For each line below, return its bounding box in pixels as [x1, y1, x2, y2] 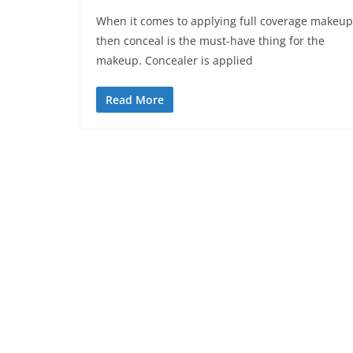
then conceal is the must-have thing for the [96, 32, 325, 48]
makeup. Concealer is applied [96, 52, 253, 68]
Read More [106, 91, 164, 107]
